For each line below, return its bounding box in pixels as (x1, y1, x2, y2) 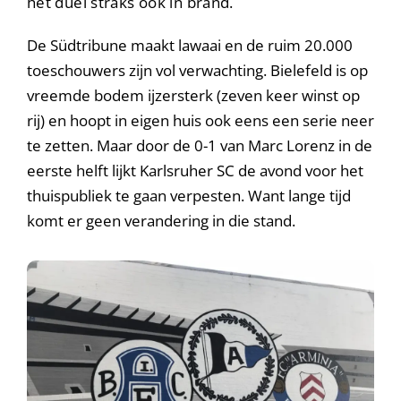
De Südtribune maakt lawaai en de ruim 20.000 (27, 35, 353, 56)
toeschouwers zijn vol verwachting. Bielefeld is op (27, 60, 368, 81)
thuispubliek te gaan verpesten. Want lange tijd (27, 185, 351, 207)
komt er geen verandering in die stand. (27, 210, 295, 232)
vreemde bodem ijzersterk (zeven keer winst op (27, 85, 360, 107)
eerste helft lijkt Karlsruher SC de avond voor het (27, 160, 363, 182)
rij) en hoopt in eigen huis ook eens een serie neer (27, 110, 374, 132)
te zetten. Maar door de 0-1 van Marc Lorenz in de (27, 135, 372, 157)
